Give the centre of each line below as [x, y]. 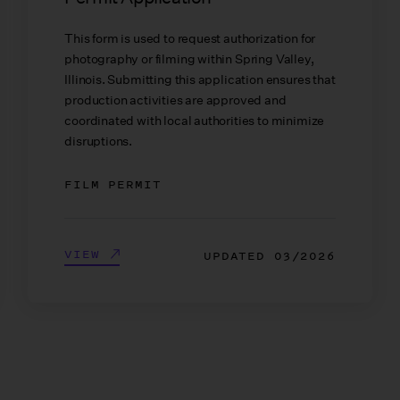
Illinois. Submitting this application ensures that [200, 79]
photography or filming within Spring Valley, [189, 58]
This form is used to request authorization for [190, 38]
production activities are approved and [175, 100]
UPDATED [239, 256]
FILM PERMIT [113, 184]
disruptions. [99, 141]
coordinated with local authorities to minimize [195, 120]
